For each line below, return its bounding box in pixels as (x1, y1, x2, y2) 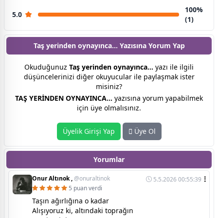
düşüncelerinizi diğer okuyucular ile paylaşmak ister (23, 72, 195, 81)
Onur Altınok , (32, 174, 74, 182)
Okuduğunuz (24, 62, 69, 72)
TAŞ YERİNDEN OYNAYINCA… (15, 93, 112, 103)
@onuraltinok (74, 174, 110, 182)
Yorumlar (93, 154, 125, 164)
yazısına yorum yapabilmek (112, 93, 203, 103)
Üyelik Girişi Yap (62, 126, 115, 136)
